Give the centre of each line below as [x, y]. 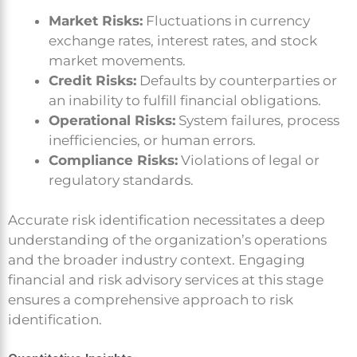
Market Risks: [96, 20]
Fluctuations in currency [226, 20]
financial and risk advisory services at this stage [166, 280]
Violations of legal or [249, 160]
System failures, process [257, 120]
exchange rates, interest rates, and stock [183, 40]
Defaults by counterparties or [237, 80]
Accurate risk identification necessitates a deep [167, 220]
